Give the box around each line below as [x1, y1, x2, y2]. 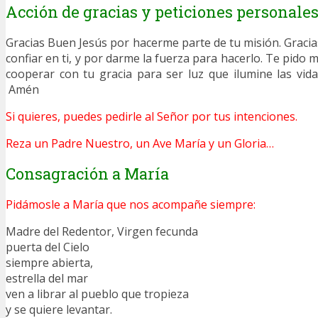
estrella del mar [6, 270, 88, 286]
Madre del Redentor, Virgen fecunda [6, 223, 198, 239]
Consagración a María [6, 163, 169, 184]
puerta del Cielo [6, 238, 89, 255]
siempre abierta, [6, 254, 93, 270]
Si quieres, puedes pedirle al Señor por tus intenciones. [6, 109, 297, 125]
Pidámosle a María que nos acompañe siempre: [6, 196, 256, 212]
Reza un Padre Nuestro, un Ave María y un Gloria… [6, 136, 274, 152]
